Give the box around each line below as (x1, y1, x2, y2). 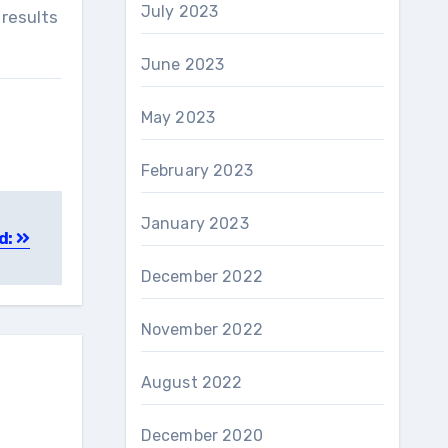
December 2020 (140, 426, 264, 445)
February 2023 (140, 161, 254, 180)
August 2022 (140, 373, 243, 392)
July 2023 (140, 2, 219, 21)
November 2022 (140, 320, 264, 339)
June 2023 (140, 55, 225, 74)
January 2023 (140, 214, 249, 233)
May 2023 (140, 108, 216, 127)
